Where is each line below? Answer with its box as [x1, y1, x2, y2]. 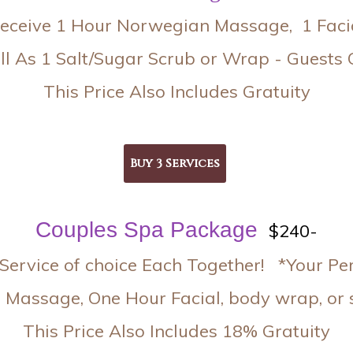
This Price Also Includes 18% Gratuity [23, 320, 330, 343]
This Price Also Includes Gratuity [43, 80, 310, 103]
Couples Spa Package [35, 217, 258, 243]
